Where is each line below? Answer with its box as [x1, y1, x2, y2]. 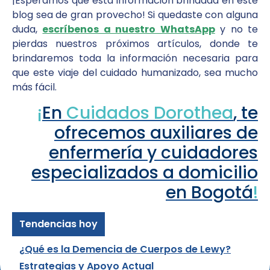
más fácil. [12, 80, 57, 94]
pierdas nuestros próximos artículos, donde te [12, 36, 258, 51]
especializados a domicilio [31, 161, 258, 185]
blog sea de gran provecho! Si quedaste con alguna [12, 7, 258, 22]
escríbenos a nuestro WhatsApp [42, 22, 215, 36]
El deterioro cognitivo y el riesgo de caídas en [19, 242, 245, 257]
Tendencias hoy [19, 217, 98, 231]
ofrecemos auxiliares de [54, 121, 258, 145]
